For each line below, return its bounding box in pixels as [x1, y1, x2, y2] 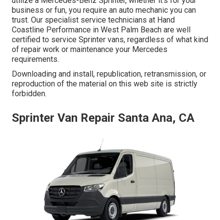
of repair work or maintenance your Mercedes [12, 45, 167, 55]
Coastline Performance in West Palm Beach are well [12, 25, 191, 35]
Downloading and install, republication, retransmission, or [12, 69, 206, 79]
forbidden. [12, 89, 47, 99]
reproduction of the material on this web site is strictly [12, 79, 197, 89]
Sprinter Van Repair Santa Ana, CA [12, 111, 194, 125]
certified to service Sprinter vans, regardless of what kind [12, 35, 208, 45]
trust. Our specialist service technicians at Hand [12, 15, 175, 25]
